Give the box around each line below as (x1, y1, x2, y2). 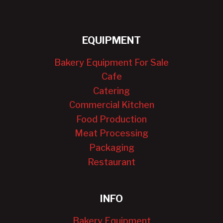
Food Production (76, 113, 147, 124)
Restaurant (88, 156, 135, 167)
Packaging (89, 142, 134, 153)
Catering (93, 85, 130, 96)
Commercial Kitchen (69, 100, 154, 111)
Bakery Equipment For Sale (54, 57, 169, 68)
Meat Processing (75, 128, 148, 139)
